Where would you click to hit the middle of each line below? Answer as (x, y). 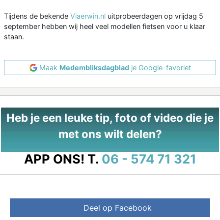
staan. (14, 37)
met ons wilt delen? (110, 134)
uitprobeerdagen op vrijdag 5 (154, 16)
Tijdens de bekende (37, 16)
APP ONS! (54, 159)
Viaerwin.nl (88, 16)
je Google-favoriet (160, 68)
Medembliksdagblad (94, 68)
